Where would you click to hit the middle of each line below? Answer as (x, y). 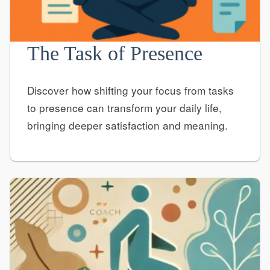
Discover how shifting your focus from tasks (130, 90)
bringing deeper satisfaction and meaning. (127, 125)
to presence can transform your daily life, (124, 108)
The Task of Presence (115, 53)
